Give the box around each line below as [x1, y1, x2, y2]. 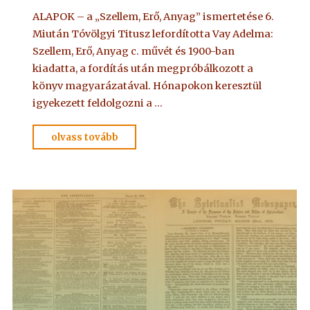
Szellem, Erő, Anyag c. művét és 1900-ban [33, 44, 235, 57]
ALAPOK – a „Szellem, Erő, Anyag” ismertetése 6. [33, 10, 275, 23]
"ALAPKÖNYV [123, 129, 182, 142]
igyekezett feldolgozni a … [33, 96, 163, 109]
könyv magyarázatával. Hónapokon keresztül [33, 79, 262, 92]
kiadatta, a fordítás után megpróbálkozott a [33, 62, 254, 75]
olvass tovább [51, 131, 119, 143]
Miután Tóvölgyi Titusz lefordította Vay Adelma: [33, 27, 274, 40]
